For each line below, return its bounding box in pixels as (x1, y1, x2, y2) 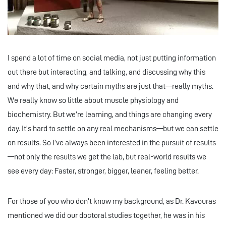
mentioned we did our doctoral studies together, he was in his (8, 211, 205, 220)
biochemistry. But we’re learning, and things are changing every (8, 110, 212, 119)
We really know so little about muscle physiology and (8, 96, 179, 105)
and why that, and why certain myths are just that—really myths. (8, 82, 213, 91)
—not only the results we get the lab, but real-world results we (8, 153, 206, 161)
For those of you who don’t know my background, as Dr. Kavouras (8, 197, 216, 206)
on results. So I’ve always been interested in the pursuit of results (8, 139, 216, 147)
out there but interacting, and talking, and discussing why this (8, 68, 205, 77)
